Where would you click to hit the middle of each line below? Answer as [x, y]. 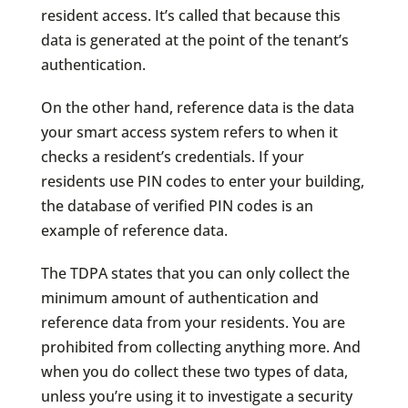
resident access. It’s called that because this [190, 15]
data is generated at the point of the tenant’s [194, 40]
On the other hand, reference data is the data [197, 107]
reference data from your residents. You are [193, 322]
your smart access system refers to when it [189, 132]
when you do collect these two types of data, [194, 371]
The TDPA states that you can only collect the [195, 273]
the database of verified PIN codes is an [177, 205]
